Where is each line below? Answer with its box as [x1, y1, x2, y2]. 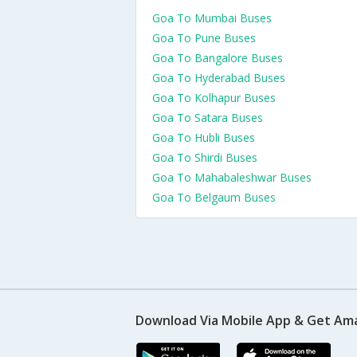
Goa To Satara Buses [152, 110, 263, 125]
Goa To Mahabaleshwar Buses [152, 170, 312, 185]
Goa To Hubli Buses [152, 130, 255, 145]
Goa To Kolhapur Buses [152, 90, 276, 105]
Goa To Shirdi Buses [152, 150, 257, 165]
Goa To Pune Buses [152, 30, 256, 45]
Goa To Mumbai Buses [152, 10, 272, 25]
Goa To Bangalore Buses [152, 50, 283, 65]
